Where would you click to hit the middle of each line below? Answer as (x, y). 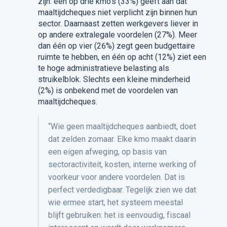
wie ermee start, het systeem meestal (115, 203)
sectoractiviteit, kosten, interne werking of (122, 165)
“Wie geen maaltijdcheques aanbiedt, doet (122, 127)
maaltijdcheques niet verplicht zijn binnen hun (117, 13)
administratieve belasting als (118, 68)
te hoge (51, 68)
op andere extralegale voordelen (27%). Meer (117, 35)
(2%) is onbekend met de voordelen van (108, 91)
